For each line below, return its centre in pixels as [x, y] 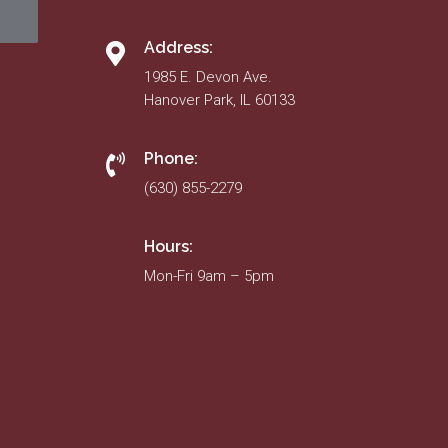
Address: [178, 47]
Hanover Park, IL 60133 [219, 100]
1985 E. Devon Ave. [208, 77]
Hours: [168, 246]
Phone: [171, 158]
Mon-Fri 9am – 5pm [209, 276]
